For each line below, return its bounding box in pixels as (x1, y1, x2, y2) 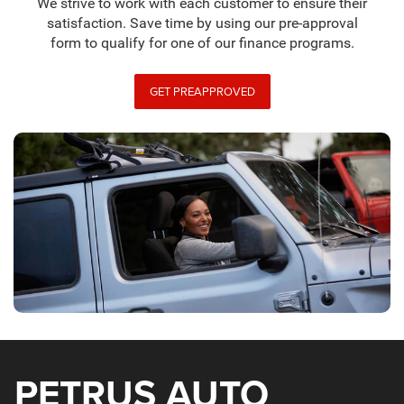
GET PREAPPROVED (149, 83, 255, 100)
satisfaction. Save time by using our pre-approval (46, 15, 358, 32)
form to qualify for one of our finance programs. (50, 35, 354, 52)
